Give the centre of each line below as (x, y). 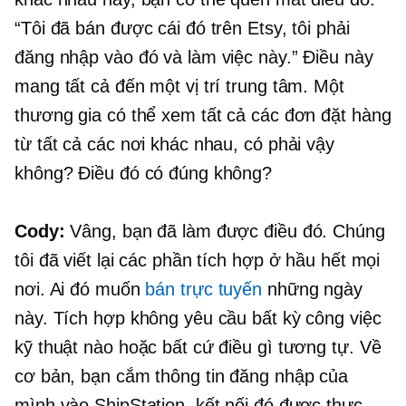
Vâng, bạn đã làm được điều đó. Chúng (225, 232)
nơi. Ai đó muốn (80, 290)
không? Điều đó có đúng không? (144, 174)
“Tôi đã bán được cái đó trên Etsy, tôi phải (182, 29)
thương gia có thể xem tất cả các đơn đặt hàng (203, 116)
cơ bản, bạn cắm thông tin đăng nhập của (182, 377)
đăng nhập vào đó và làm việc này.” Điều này (194, 58)
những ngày (312, 290)
